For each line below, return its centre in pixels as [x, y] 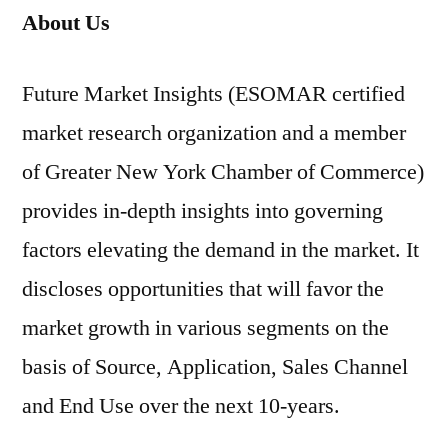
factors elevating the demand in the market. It [220, 250]
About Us [66, 23]
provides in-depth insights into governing [202, 211]
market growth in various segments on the [205, 328]
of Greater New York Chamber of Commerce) [223, 172]
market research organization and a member [214, 133]
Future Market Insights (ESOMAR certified [213, 94]
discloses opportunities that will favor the [203, 289]
